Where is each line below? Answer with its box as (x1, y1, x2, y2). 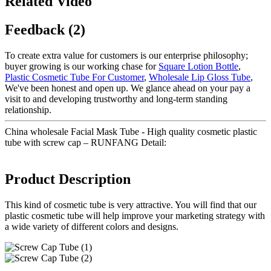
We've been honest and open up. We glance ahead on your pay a (5, 82, 250, 93)
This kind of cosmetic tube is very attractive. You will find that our (5, 199, 256, 210)
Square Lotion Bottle (158, 60, 238, 71)
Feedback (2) (5, 21, 85, 38)
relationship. (5, 104, 51, 115)
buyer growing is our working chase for (5, 60, 158, 71)
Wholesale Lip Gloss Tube (149, 71, 250, 82)
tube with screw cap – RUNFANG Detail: (5, 137, 166, 148)
